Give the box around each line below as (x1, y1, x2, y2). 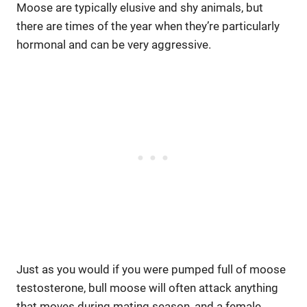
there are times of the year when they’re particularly (16, 19, 280, 34)
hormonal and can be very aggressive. (16, 38, 211, 52)
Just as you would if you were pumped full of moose (16, 262, 286, 277)
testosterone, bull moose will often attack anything (16, 281, 278, 295)
